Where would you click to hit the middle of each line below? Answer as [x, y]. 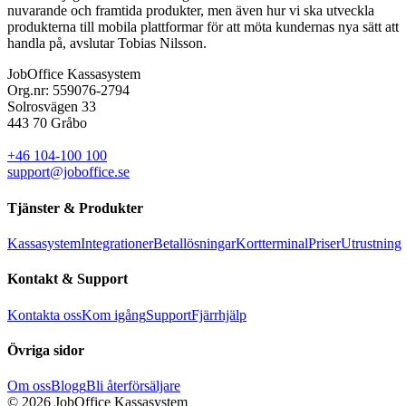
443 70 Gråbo [47, 123]
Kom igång [114, 314]
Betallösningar [194, 243]
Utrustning [371, 243]
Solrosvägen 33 [52, 107]
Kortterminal [272, 243]
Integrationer [117, 243]
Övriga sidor [46, 350]
